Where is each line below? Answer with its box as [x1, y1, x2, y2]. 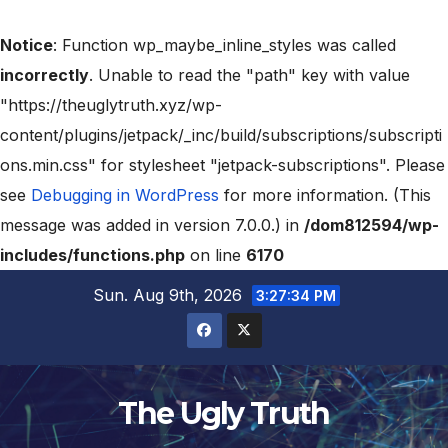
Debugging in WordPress [31, 185, 219, 205]
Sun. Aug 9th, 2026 [93, 285, 248, 305]
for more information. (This [219, 185, 431, 205]
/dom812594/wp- [304, 215, 439, 235]
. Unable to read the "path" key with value [89, 65, 410, 85]
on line [185, 245, 246, 265]
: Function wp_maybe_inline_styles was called [53, 35, 396, 55]
